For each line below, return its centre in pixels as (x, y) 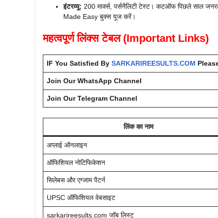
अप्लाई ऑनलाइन (67, 145)
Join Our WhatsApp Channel (94, 81)
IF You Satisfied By (79, 63)
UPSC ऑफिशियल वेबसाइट (81, 197)
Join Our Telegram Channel (92, 98)
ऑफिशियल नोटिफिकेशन (76, 162)
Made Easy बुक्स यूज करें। (100, 16)
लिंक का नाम (138, 126)
